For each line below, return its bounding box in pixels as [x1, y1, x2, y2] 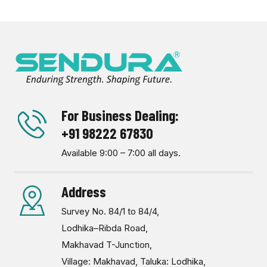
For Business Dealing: [61, 106, 179, 125]
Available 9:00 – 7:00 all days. [61, 147, 181, 159]
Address [61, 182, 107, 201]
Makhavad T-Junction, [61, 239, 153, 251]
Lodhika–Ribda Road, [61, 222, 148, 234]
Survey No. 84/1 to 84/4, [61, 206, 160, 218]
